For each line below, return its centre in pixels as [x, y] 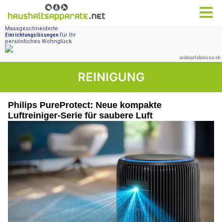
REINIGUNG [111, 77]
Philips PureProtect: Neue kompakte [85, 105]
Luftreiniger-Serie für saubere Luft [80, 115]
